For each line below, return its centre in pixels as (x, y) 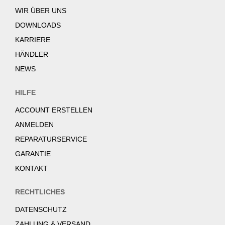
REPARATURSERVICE (51, 139)
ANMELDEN (34, 125)
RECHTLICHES (40, 192)
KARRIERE (33, 40)
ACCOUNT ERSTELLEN (54, 110)
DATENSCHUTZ (41, 209)
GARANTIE (33, 154)
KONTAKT (31, 168)
